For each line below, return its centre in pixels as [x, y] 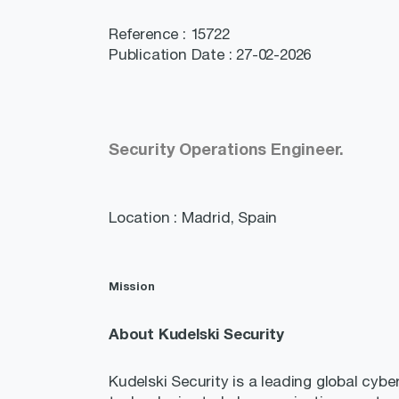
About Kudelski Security [196, 334]
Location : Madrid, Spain [193, 217]
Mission [132, 286]
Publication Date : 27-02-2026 [210, 54]
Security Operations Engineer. [227, 149]
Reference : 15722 [175, 34]
